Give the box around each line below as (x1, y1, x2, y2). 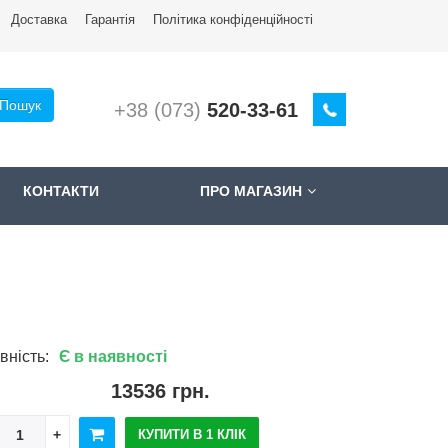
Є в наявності (58, 348, 167, 365)
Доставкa (11, 12, 67, 27)
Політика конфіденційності (153, 12, 313, 27)
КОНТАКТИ (23, 183, 99, 199)
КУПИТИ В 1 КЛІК (137, 427, 246, 442)
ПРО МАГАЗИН (200, 183, 302, 199)
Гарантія (85, 12, 135, 27)
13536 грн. (110, 380, 210, 402)
